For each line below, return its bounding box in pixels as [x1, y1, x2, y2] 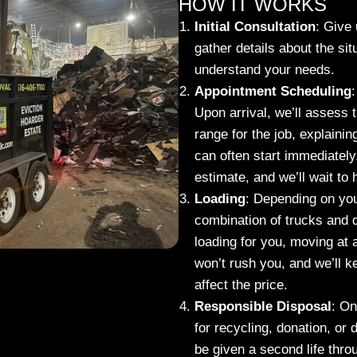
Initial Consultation [194, 19, 316, 35]
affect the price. [194, 277, 288, 293]
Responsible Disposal [194, 299, 331, 315]
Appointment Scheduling [194, 84, 351, 100]
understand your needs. [194, 62, 335, 78]
